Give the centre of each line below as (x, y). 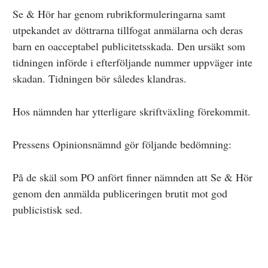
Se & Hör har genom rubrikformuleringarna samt (119, 13)
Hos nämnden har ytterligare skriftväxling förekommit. (132, 111)
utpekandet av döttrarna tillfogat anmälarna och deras (128, 30)
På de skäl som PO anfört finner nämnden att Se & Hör (133, 177)
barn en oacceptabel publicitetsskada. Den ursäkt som (129, 46)
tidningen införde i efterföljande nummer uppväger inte (133, 62)
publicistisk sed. (48, 209)
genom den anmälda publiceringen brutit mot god (120, 193)
